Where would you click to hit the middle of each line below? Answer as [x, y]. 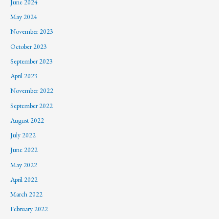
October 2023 [29, 46]
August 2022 [27, 120]
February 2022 [29, 209]
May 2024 [24, 17]
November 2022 [32, 91]
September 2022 [32, 105]
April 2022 [24, 179]
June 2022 [24, 150]
